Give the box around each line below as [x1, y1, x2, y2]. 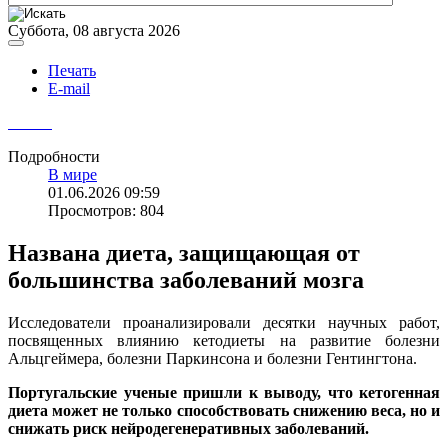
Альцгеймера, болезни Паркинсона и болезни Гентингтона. [8, 349, 417, 367]
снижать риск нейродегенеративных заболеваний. [8, 419, 369, 437]
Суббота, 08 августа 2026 [8, 22, 180, 40]
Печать [48, 62, 96, 80]
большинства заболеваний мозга [8, 267, 364, 294]
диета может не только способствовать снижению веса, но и [8, 401, 440, 419]
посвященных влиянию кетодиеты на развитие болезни [8, 331, 440, 349]
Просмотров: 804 [48, 202, 164, 220]
